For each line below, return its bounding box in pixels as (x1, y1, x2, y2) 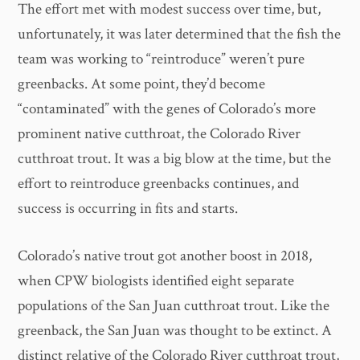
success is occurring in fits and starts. (18, 198, 239, 219)
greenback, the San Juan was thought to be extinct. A (18, 321, 333, 342)
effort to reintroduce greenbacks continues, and (18, 173, 300, 194)
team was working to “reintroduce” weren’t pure (18, 48, 305, 69)
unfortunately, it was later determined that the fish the (18, 23, 342, 44)
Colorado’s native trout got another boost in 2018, (18, 246, 313, 267)
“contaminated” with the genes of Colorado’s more (18, 98, 317, 119)
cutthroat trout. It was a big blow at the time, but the (18, 148, 332, 169)
